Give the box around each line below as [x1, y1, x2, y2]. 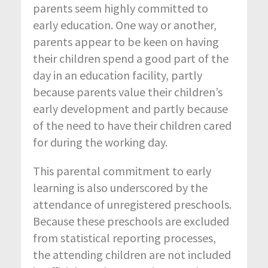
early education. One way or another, [33, 17, 217, 33]
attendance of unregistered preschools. [33, 197, 232, 212]
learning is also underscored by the [33, 180, 208, 196]
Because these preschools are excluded [33, 214, 229, 229]
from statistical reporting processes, [33, 230, 216, 246]
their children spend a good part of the [33, 51, 229, 66]
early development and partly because [33, 101, 228, 117]
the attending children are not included [33, 247, 231, 263]
